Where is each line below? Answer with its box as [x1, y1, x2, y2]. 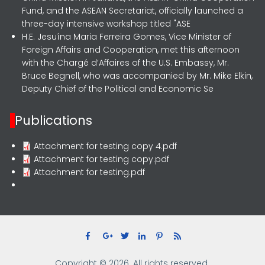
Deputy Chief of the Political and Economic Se [22, 83, 214, 95]
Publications [15, 112, 93, 129]
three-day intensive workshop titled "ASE [22, 18, 191, 30]
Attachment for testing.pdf [34, 166, 146, 178]
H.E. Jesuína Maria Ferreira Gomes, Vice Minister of [22, 31, 232, 43]
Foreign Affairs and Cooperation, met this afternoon [22, 44, 240, 56]
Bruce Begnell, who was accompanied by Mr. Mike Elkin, [22, 70, 253, 82]
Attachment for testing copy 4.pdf [34, 140, 177, 152]
